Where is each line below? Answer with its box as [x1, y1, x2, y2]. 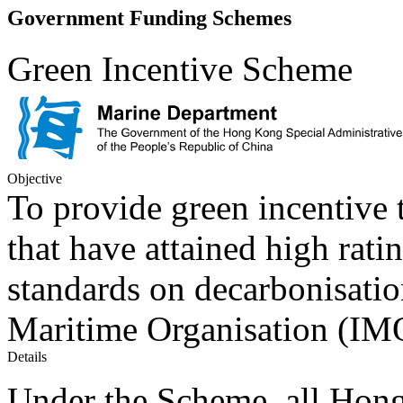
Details [7, 348, 47, 364]
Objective [7, 170, 62, 186]
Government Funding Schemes [7, 5, 291, 30]
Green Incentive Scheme [7, 49, 353, 88]
